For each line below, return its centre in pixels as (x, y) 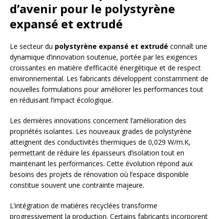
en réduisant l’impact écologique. (61, 100)
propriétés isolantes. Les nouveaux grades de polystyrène (101, 131)
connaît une (188, 46)
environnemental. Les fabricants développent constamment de (109, 79)
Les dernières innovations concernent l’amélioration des (98, 121)
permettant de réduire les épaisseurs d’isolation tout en (97, 153)
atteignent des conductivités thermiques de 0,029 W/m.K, (100, 142)
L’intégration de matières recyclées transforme (84, 206)
